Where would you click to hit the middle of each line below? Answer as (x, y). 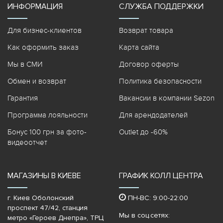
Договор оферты (149, 64)
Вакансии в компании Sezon (167, 98)
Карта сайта (139, 48)
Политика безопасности (160, 81)
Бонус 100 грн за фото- (47, 132)
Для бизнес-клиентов (45, 31)
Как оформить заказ (43, 48)
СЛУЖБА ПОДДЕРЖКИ (161, 7)
